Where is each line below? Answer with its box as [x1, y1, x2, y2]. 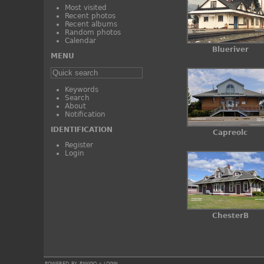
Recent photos [64, 12, 115, 21]
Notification [64, 110, 105, 119]
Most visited [64, 4, 107, 12]
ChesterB [212, 212, 249, 220]
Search [64, 94, 90, 103]
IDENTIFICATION [50, 126, 113, 134]
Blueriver [212, 45, 249, 54]
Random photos [64, 28, 121, 37]
